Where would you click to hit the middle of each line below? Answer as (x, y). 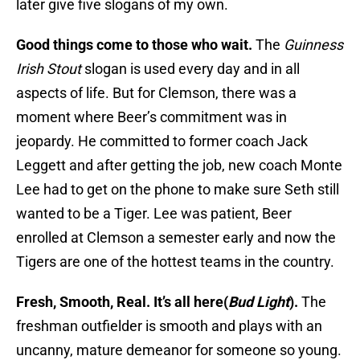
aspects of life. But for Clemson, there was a (156, 93)
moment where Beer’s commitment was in (151, 117)
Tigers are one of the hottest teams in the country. (175, 262)
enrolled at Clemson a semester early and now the (176, 238)
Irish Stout (49, 69)
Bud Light (259, 302)
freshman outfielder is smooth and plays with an (169, 326)
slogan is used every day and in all (190, 69)
